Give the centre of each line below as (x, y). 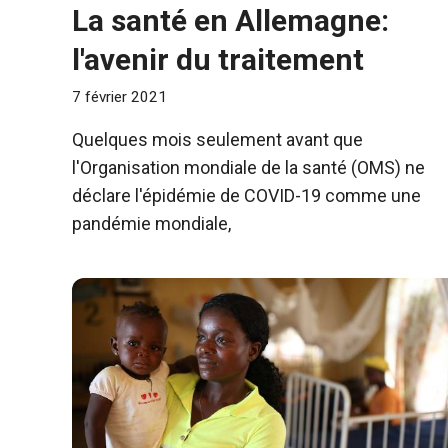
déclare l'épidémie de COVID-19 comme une (246, 196)
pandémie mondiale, (151, 224)
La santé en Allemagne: (230, 20)
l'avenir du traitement (218, 59)
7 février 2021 (119, 97)
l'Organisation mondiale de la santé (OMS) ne (248, 168)
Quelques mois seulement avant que (217, 140)
